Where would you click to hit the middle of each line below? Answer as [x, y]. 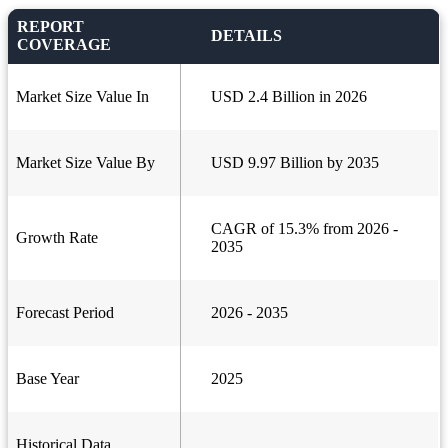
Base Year [47, 379]
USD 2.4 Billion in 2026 [289, 97]
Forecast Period [65, 313]
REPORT [50, 27]
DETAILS [246, 36]
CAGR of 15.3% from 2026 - [304, 229]
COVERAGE [64, 45]
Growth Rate [57, 238]
